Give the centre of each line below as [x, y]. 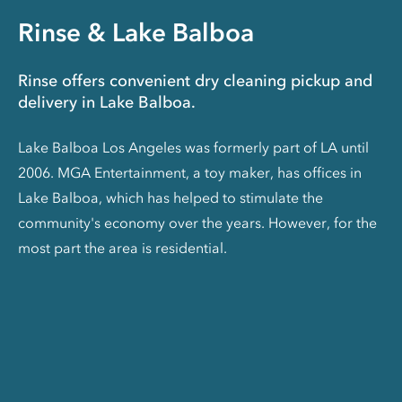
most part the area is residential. [122, 248]
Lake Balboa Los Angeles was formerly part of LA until [193, 148]
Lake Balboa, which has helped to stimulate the [170, 198]
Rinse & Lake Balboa [136, 33]
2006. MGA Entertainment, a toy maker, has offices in [190, 173]
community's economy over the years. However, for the [197, 223]
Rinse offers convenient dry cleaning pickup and [195, 81]
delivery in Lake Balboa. [107, 103]
